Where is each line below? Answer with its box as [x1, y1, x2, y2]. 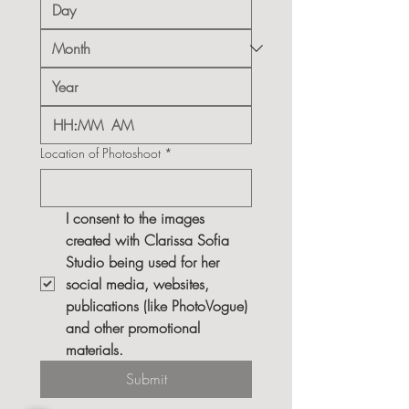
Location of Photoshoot [40, 144, 161, 162]
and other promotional [66, 318, 200, 338]
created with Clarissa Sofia [66, 230, 229, 250]
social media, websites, [66, 274, 209, 294]
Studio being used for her [66, 252, 219, 272]
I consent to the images [66, 208, 204, 228]
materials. [66, 340, 123, 360]
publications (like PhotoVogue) [66, 296, 247, 316]
